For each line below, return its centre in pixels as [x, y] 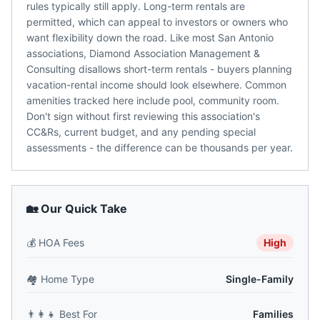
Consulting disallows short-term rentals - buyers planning [159, 69]
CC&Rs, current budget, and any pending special [141, 132]
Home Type [67, 279]
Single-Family [260, 279]
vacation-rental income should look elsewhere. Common [156, 85]
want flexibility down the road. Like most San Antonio [150, 37]
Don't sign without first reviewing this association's [143, 116]
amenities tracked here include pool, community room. [153, 100]
